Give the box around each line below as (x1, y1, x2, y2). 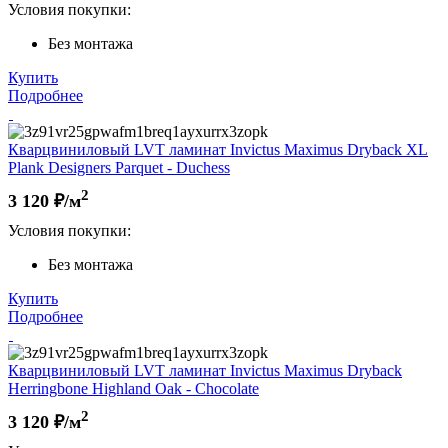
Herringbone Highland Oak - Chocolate (8, 379, 259, 397)
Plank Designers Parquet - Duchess (8, 158, 230, 176)
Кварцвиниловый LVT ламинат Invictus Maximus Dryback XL (8, 140, 428, 158)
